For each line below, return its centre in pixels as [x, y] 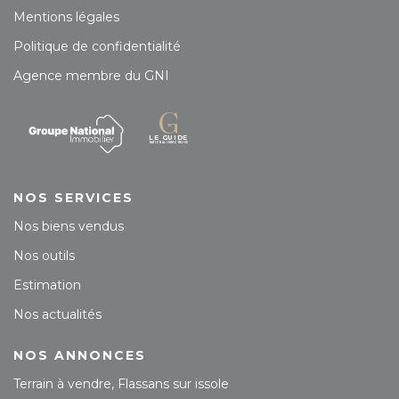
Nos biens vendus [69, 226]
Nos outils [44, 255]
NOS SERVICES [73, 197]
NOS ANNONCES [80, 355]
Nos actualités [57, 314]
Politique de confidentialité [97, 46]
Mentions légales [66, 17]
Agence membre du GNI [91, 76]
